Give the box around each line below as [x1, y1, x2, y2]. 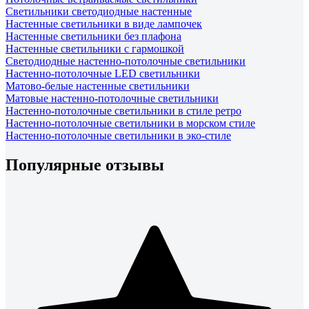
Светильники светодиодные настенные [6, 5, 192, 17]
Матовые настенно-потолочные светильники [6, 92, 219, 104]
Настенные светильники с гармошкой [6, 42, 184, 54]
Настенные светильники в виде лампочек [6, 17, 202, 30]
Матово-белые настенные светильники [6, 79, 190, 92]
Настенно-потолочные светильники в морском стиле [6, 117, 255, 129]
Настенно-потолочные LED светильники [6, 67, 200, 79]
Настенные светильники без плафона [6, 30, 181, 42]
